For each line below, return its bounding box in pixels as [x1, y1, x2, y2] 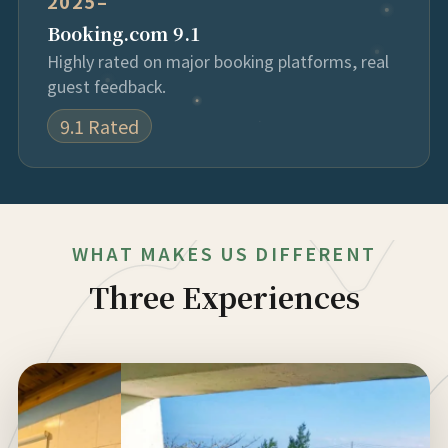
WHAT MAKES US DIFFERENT [72, 240, 376, 266]
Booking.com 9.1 [46, 20, 201, 46]
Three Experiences [88, 276, 360, 317]
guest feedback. [46, 74, 166, 98]
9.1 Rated [59, 113, 139, 139]
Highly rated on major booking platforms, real [46, 49, 389, 73]
